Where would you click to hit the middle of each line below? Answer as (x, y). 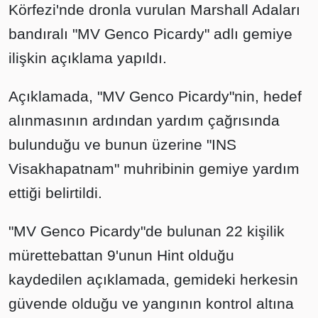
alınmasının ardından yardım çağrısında (144, 120)
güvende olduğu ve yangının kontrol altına (151, 303)
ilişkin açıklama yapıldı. (88, 57)
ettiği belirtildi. (55, 192)
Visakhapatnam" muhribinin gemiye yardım (154, 168)
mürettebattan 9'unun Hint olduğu (121, 255)
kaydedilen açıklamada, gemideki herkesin (153, 279)
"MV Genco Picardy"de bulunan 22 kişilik (147, 231)
